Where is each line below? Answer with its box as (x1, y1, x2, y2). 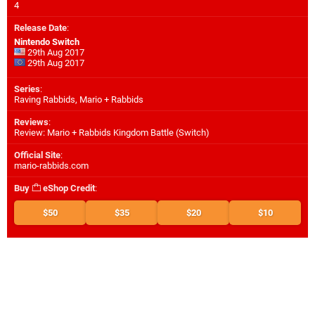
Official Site (14, 150, 60, 161)
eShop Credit (41, 183, 95, 194)
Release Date (14, 22, 67, 34)
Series (14, 84, 40, 95)
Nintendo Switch (14, 37, 79, 48)
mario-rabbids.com (14, 160, 89, 172)
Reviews (14, 117, 49, 128)
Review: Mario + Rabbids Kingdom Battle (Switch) (14, 127, 210, 139)
